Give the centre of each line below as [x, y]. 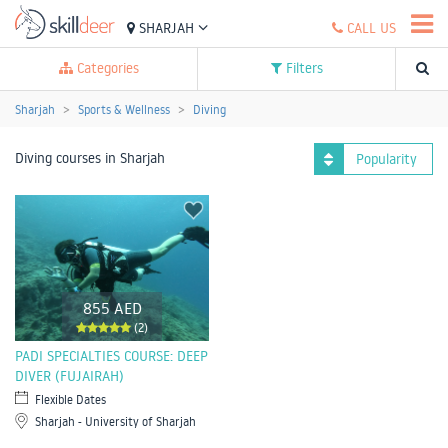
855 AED [112, 307]
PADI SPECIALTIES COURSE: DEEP [111, 355]
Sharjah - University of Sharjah [115, 421]
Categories [105, 68]
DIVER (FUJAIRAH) [69, 375]
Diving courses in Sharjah [90, 158]
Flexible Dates [70, 399]
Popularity [386, 159]
